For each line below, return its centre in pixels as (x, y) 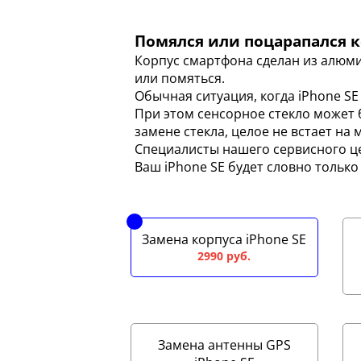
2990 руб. (224, 256)
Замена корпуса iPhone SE (224, 239)
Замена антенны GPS (224, 345)
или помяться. (180, 78)
